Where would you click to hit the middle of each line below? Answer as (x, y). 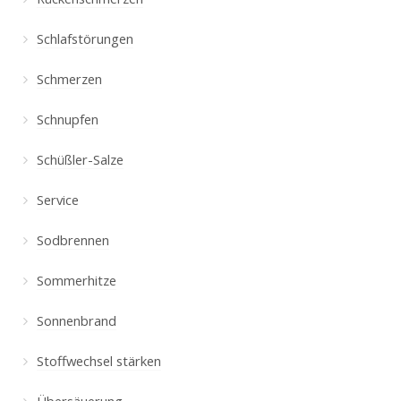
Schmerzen (69, 78)
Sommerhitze (76, 280)
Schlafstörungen (85, 38)
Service (57, 199)
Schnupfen (67, 119)
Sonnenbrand (76, 320)
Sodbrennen (73, 239)
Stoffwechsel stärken (98, 360)
